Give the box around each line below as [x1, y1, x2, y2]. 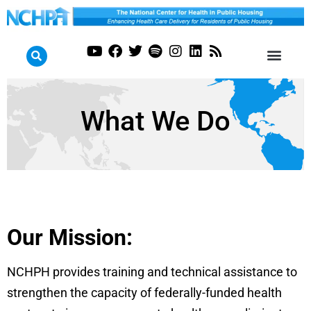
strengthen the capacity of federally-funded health [7, 285, 282, 300]
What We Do [81, 104, 230, 137]
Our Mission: [7, 224, 133, 251]
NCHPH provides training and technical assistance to [7, 264, 297, 279]
